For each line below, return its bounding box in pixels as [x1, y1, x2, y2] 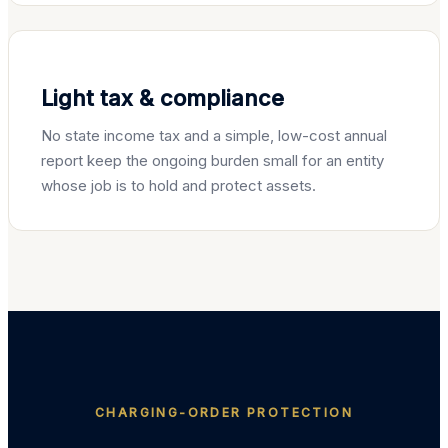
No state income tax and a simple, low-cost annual [41, 126, 387, 146]
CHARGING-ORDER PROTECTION [95, 405, 353, 421]
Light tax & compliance [41, 85, 284, 112]
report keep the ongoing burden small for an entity [41, 151, 384, 171]
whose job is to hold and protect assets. [41, 176, 316, 196]
